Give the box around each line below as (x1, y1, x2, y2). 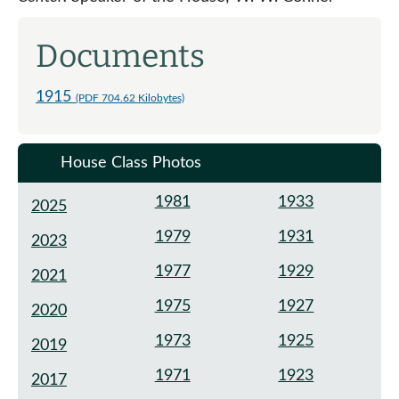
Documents (36, 37, 205, 75)
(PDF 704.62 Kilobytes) (76, 92, 184, 103)
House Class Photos (55, 154, 201, 171)
